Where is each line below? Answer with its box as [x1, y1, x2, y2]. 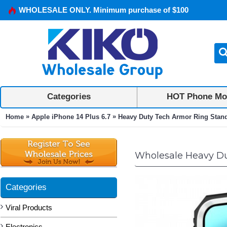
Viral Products [6, 203, 52, 212]
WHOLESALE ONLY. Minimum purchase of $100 [19, 6, 188, 14]
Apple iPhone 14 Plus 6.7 [31, 112, 110, 121]
